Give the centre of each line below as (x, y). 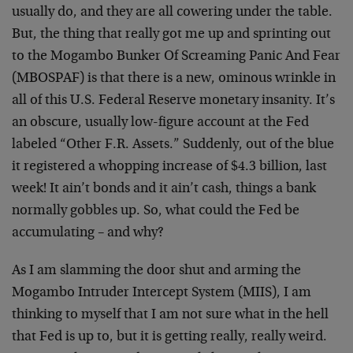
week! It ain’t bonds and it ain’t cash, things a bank (164, 189)
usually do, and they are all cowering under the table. (172, 13)
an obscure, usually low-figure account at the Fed (160, 123)
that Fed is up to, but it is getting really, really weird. (169, 337)
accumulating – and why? (88, 233)
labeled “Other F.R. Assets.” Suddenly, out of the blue (173, 145)
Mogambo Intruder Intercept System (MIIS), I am (162, 293)
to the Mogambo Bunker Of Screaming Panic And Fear (176, 57)
